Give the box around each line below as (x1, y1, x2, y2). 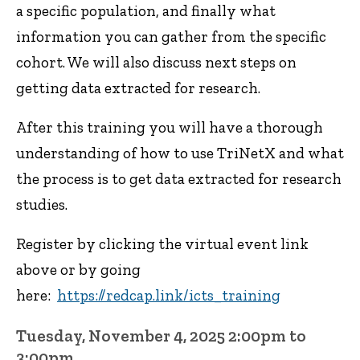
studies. (16, 195, 67, 215)
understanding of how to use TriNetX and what (16, 144, 344, 163)
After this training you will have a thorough (16, 118, 323, 137)
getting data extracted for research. (16, 79, 260, 98)
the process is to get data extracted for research (16, 170, 342, 189)
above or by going (16, 260, 141, 279)
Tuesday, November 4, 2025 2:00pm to (16, 325, 306, 346)
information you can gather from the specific (16, 27, 326, 47)
